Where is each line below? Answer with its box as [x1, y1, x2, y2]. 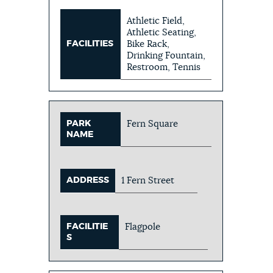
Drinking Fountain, [127, 51, 206, 60]
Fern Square [127, 119, 179, 129]
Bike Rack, [127, 39, 170, 49]
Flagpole [125, 222, 161, 232]
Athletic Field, [127, 16, 185, 26]
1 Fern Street [121, 175, 175, 185]
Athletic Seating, [127, 27, 197, 37]
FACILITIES [66, 39, 114, 48]
